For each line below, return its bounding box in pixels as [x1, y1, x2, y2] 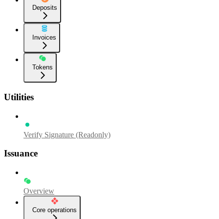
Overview [23, 187, 54, 195]
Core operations [32, 206, 77, 214]
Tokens [32, 64, 53, 71]
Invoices [32, 34, 56, 42]
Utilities [4, 91, 34, 102]
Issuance [4, 148, 38, 159]
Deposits [32, 4, 57, 12]
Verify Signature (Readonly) [23, 130, 110, 139]
